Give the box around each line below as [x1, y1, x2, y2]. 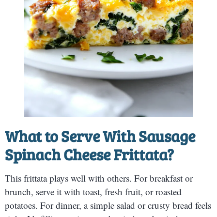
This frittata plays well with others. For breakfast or [5, 171, 193, 184]
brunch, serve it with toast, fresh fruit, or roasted [5, 185, 182, 198]
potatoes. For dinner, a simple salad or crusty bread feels [5, 199, 211, 211]
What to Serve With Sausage [5, 125, 195, 146]
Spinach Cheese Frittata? [5, 143, 174, 165]
